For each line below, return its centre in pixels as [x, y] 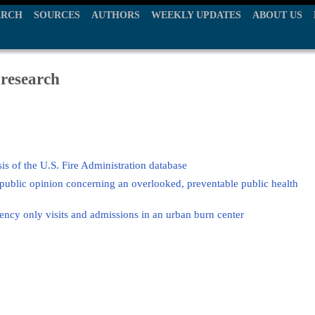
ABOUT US [277, 15]
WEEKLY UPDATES [196, 15]
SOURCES [57, 15]
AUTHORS [116, 15]
